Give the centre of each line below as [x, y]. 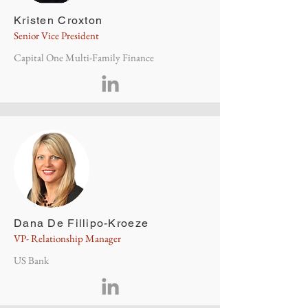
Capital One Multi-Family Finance [84, 57]
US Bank [31, 260]
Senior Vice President [56, 35]
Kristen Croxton [58, 20]
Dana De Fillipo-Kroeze [81, 223]
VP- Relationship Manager [67, 238]
